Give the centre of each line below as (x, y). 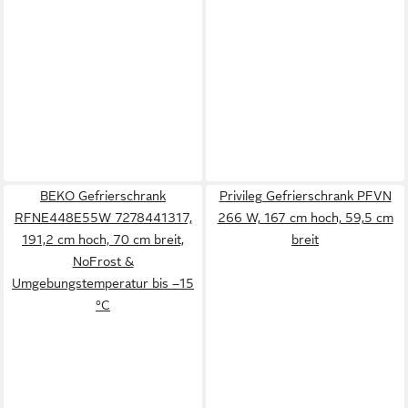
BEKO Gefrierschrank (103, 196)
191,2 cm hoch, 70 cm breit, (103, 240)
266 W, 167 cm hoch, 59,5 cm (305, 218)
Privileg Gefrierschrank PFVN (305, 196)
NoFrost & (103, 261)
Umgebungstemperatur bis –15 (103, 283)
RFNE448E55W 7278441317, (103, 218)
